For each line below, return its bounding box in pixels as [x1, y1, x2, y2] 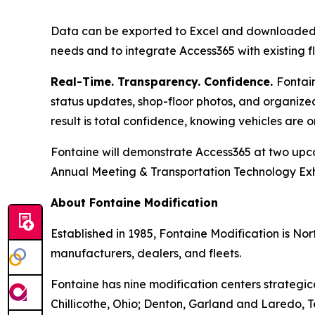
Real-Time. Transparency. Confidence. [51, 75, 276, 89]
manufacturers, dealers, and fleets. [51, 246, 244, 260]
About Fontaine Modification [51, 195, 218, 210]
